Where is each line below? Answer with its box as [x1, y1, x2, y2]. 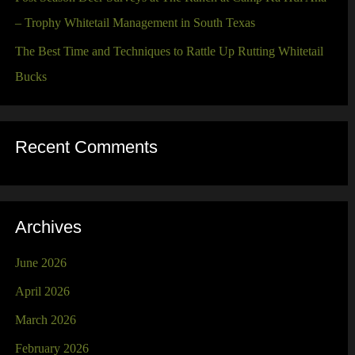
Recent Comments [14, 138, 158, 158]
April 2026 [14, 283, 70, 299]
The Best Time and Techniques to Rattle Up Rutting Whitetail [14, 44, 323, 59]
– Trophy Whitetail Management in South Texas [14, 15, 255, 31]
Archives [14, 218, 82, 238]
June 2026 [14, 254, 67, 270]
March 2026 [14, 311, 76, 327]
